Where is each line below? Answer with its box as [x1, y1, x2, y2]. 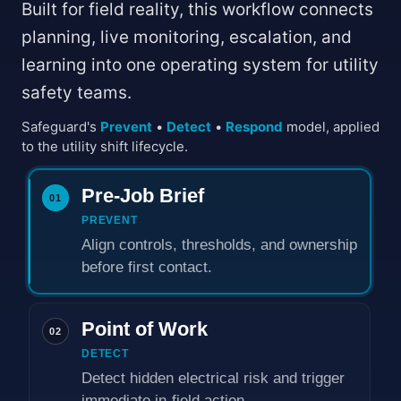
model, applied [283, 118, 380, 135]
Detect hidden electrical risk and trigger [81, 370, 345, 387]
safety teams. [21, 82, 132, 103]
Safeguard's [21, 118, 100, 135]
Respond [226, 118, 283, 135]
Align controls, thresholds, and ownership [81, 236, 357, 253]
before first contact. [81, 259, 212, 276]
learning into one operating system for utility [21, 55, 379, 75]
